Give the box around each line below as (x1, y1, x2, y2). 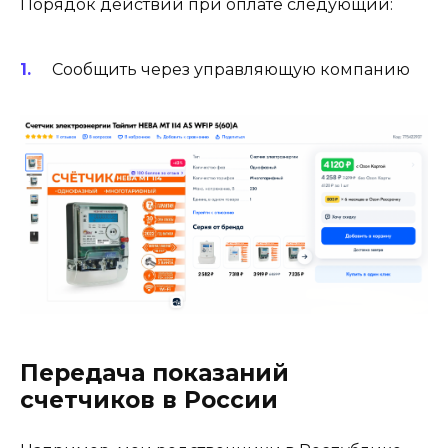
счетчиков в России (20, 386, 278, 415)
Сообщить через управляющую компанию (52, 60, 410, 80)
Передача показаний (20, 359, 289, 388)
